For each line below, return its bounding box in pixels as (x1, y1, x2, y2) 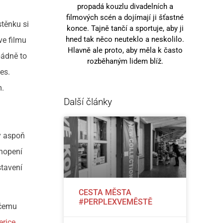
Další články (64, 96, 112, 108)
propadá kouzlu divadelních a (77, 1, 173, 11)
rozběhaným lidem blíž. (87, 56, 163, 66)
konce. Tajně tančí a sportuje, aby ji (66, 23, 184, 33)
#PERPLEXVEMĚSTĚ (79, 197, 153, 207)
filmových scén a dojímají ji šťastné (66, 12, 184, 22)
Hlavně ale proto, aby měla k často (67, 45, 183, 55)
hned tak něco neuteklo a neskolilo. (66, 34, 185, 44)
